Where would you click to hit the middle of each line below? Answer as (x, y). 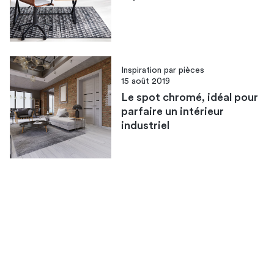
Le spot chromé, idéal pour (190, 98)
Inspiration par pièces (163, 71)
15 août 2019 (146, 82)
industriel (146, 126)
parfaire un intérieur (173, 112)
